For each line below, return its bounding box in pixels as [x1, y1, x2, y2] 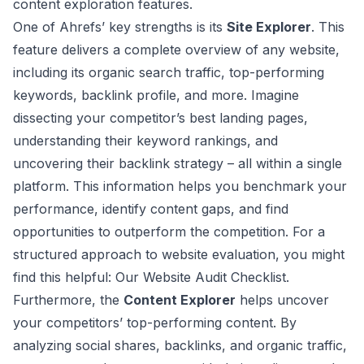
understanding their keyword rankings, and [13, 132, 278, 149]
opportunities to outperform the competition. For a [13, 223, 325, 240]
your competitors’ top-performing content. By [13, 314, 297, 331]
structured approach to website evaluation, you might [13, 246, 344, 262]
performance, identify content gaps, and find [13, 201, 288, 217]
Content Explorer [123, 292, 236, 308]
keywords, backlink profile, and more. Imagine [13, 87, 299, 103]
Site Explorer [227, 19, 311, 35]
